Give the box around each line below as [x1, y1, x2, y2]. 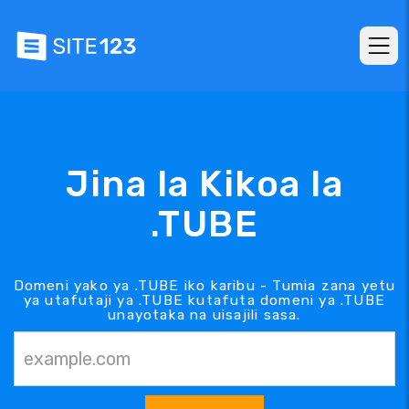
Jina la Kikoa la [66, 162, 343, 205]
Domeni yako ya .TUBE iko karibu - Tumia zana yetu [13, 277, 396, 294]
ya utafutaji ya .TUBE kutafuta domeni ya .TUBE [23, 291, 386, 309]
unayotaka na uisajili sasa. [108, 306, 301, 323]
